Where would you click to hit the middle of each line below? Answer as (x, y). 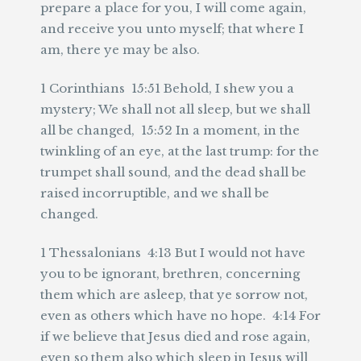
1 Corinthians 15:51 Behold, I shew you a (167, 88)
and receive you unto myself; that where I (172, 29)
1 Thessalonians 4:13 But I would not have (173, 253)
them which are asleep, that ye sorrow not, (174, 295)
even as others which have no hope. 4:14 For (180, 315)
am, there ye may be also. (120, 50)
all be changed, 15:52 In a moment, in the (170, 130)
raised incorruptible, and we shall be (155, 193)
